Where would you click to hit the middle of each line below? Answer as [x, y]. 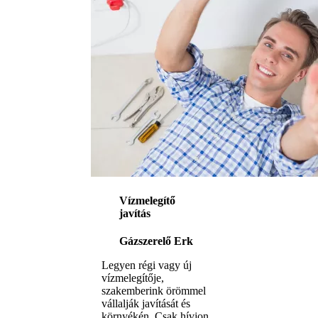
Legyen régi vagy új [147, 265]
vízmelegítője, [133, 278]
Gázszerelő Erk [156, 241]
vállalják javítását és [146, 304]
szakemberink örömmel [154, 291]
